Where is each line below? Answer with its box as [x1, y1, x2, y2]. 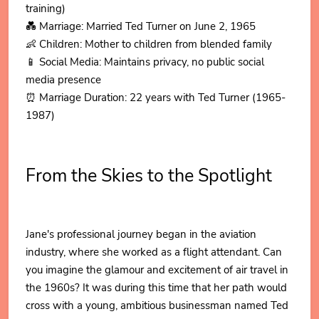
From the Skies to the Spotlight [26, 163, 272, 188]
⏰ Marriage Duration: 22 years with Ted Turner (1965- [26, 90, 286, 105]
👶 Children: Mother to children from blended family [26, 37, 272, 51]
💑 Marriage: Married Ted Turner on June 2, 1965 [26, 19, 256, 33]
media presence [26, 73, 101, 87]
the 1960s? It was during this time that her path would [26, 281, 287, 295]
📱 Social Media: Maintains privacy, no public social [26, 55, 264, 69]
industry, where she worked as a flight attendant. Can [26, 245, 282, 259]
